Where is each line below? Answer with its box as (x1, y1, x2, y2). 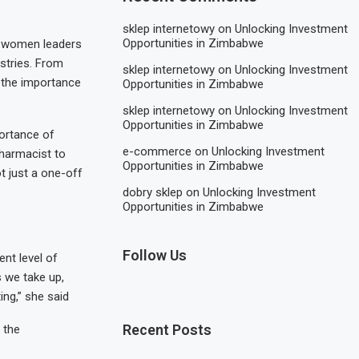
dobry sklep (123, 184, 184, 200)
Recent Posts (123, 321, 212, 338)
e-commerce (123, 143, 192, 159)
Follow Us (123, 246, 188, 264)
